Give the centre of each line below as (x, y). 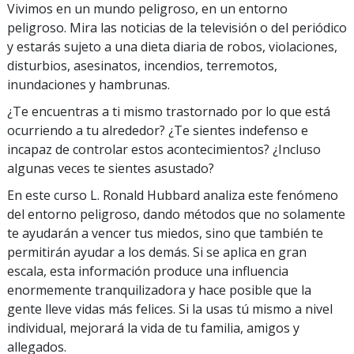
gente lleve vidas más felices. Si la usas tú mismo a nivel (170, 309)
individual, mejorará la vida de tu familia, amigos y (153, 328)
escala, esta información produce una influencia (148, 271)
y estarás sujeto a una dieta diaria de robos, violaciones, (172, 46)
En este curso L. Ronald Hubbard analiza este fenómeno (173, 195)
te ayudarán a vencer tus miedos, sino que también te (165, 233)
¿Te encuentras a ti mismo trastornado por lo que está (169, 111)
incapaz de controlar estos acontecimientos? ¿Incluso (164, 149)
